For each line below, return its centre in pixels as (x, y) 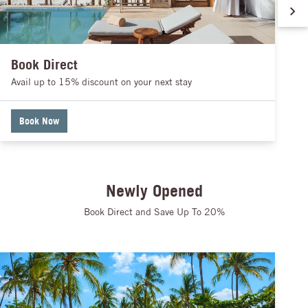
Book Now (39, 120)
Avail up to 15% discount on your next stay (101, 81)
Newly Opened (154, 190)
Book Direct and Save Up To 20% (154, 211)
